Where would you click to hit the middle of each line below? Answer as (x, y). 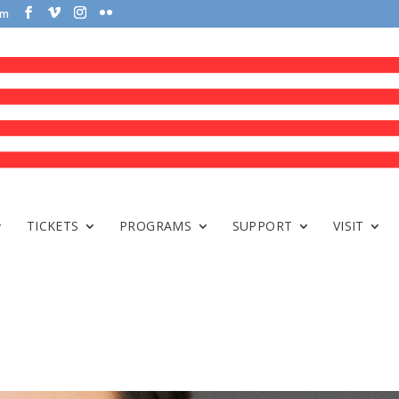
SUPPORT (262, 226)
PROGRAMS (155, 226)
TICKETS (53, 226)
